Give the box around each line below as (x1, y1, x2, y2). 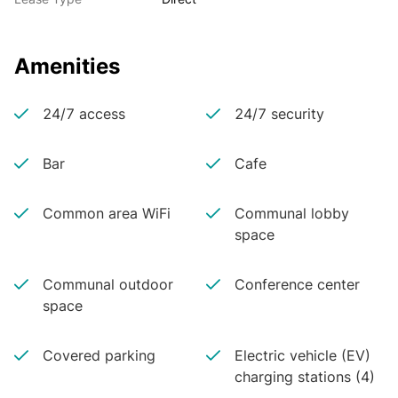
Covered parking (43, 346, 155, 364)
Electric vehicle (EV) (234, 346, 370, 364)
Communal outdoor (43, 275, 173, 293)
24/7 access (43, 105, 125, 123)
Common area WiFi (43, 204, 171, 222)
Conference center (234, 275, 360, 293)
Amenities (14, 53, 120, 79)
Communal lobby (234, 204, 349, 222)
